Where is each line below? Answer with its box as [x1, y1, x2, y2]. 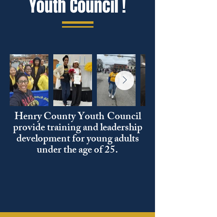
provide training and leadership [13, 120, 142, 138]
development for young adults [16, 131, 139, 149]
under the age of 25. [37, 142, 118, 160]
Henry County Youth [14, 108, 104, 126]
